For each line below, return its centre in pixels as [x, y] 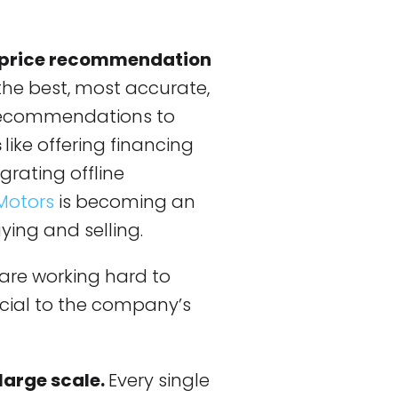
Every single [159, 381]
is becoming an [125, 202]
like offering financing [100, 145]
